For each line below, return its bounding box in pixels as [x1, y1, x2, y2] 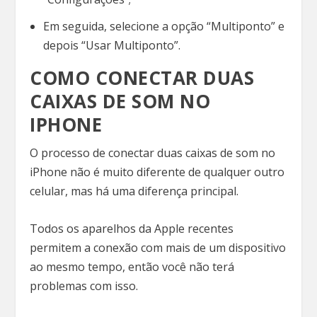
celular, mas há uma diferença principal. [30, 183, 245, 200]
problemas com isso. [30, 277, 142, 294]
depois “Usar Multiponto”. [42, 38, 183, 54]
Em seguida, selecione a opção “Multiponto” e [42, 18, 284, 35]
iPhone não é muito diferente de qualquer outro [30, 164, 285, 180]
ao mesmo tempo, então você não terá [30, 258, 235, 275]
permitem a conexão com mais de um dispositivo [30, 239, 287, 255]
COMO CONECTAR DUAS [30, 65, 255, 91]
